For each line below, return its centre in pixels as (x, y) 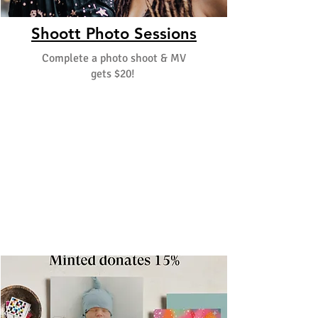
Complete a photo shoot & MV (114, 58)
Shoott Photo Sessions (114, 34)
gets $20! (114, 74)
